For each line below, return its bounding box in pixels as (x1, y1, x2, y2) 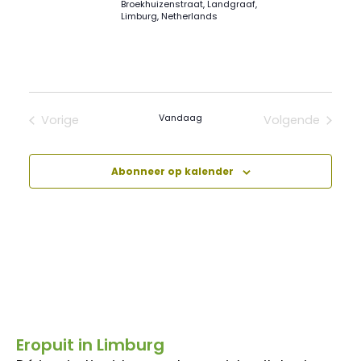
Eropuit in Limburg (16, 334, 164, 357)
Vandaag (159, 111, 202, 125)
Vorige (41, 112, 80, 129)
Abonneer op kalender (110, 164, 234, 179)
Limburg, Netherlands (121, 9, 218, 23)
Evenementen (59, 127, 139, 144)
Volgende (263, 112, 320, 129)
